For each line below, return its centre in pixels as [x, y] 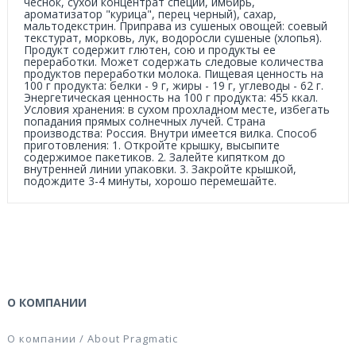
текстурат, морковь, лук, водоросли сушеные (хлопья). [173, 38]
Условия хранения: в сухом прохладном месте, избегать [177, 109]
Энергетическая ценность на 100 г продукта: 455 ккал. [171, 97]
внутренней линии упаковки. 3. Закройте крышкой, [160, 169]
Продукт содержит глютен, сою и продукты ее [150, 50]
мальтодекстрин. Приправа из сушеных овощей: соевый [176, 26]
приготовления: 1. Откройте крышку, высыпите [152, 145]
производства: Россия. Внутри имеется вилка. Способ [170, 133]
